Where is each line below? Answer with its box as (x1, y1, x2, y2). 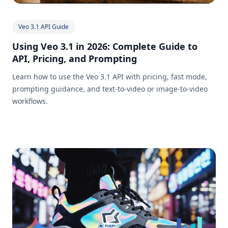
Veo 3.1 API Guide (18, 22, 69, 32)
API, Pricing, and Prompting (12, 52, 137, 65)
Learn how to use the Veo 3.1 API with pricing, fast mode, (12, 72, 207, 82)
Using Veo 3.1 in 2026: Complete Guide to (12, 40, 197, 53)
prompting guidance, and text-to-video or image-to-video (12, 84, 208, 94)
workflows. (12, 96, 48, 106)
